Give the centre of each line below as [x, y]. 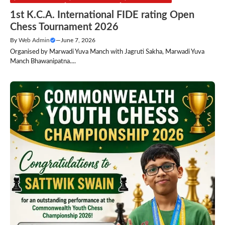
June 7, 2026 [78, 40]
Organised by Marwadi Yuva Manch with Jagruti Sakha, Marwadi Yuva [107, 52]
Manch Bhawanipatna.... [43, 62]
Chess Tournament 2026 [64, 27]
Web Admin [34, 40]
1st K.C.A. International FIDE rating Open [102, 15]
